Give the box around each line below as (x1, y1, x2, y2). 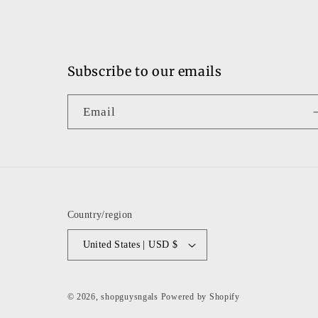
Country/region (67, 209, 133, 220)
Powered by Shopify (160, 292, 240, 301)
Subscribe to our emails (67, 63, 222, 80)
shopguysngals (101, 292, 158, 301)
